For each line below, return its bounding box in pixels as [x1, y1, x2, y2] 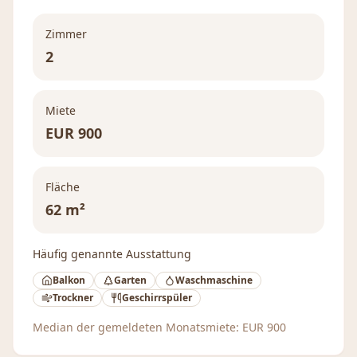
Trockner [53, 291, 93, 304]
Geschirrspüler [122, 291, 192, 304]
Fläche [45, 179, 80, 194]
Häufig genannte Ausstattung [33, 246, 191, 261]
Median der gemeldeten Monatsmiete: [33, 320, 242, 335]
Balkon [53, 273, 85, 287]
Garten [114, 273, 147, 287]
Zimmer [45, 26, 87, 41]
